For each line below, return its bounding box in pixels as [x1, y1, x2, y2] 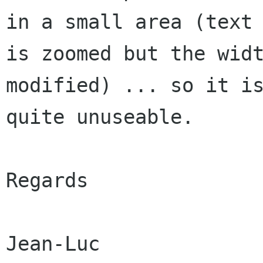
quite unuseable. [6, 105, 194, 129]
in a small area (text [6, 10, 252, 34]
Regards [6, 168, 88, 193]
